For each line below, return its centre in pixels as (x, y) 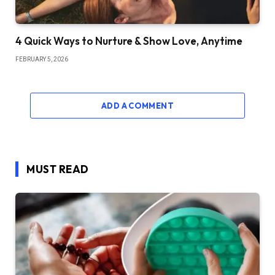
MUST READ (58, 169)
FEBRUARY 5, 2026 (42, 59)
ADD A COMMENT (137, 105)
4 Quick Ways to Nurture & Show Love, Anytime (129, 41)
